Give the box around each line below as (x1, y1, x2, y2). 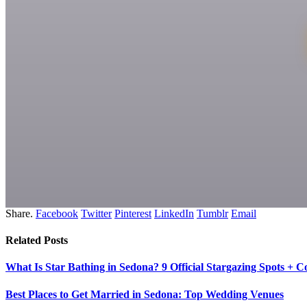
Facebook (36, 207, 78, 219)
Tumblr (197, 207, 228, 219)
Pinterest (114, 207, 151, 219)
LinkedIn (154, 207, 194, 219)
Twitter (81, 207, 112, 219)
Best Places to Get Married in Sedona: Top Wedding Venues (5, 288, 284, 300)
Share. (5, 207, 33, 219)
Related (5, 234, 44, 247)
